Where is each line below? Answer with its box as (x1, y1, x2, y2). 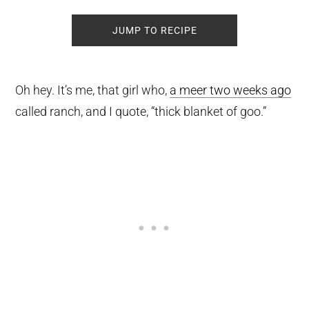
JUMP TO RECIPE (112, 25, 197, 37)
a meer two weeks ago (170, 83, 292, 98)
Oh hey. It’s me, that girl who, (15, 83, 170, 98)
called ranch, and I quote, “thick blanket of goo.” (15, 104, 267, 119)
